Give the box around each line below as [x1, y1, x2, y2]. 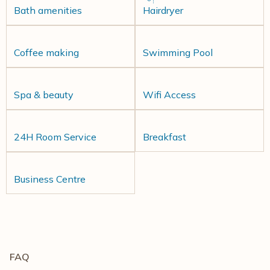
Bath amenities [14, 4, 82, 16]
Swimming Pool [143, 46, 213, 58]
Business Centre [14, 172, 86, 185]
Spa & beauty [14, 88, 74, 101]
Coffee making [14, 46, 79, 58]
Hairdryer [143, 4, 183, 16]
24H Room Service [14, 130, 96, 143]
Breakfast [143, 130, 186, 143]
